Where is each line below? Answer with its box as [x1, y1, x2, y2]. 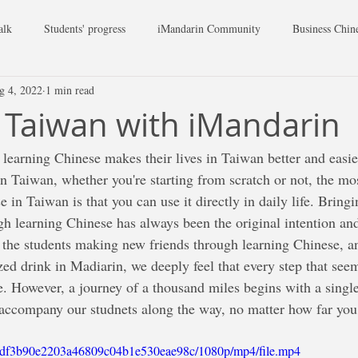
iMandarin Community [157, 20, 261, 36]
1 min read [46, 82, 94, 97]
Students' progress [44, 20, 125, 36]
